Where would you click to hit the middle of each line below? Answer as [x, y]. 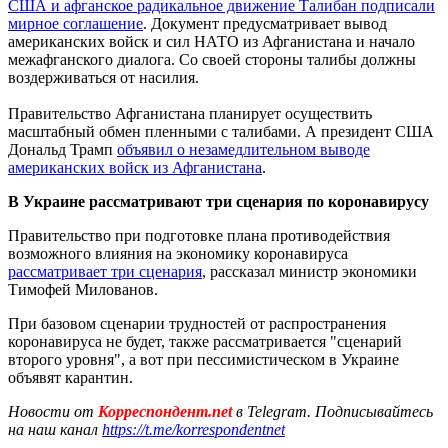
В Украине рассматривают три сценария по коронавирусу [218, 201]
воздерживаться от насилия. [103, 77]
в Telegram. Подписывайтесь [334, 411]
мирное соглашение [75, 23]
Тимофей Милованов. [83, 289]
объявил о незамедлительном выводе [243, 149]
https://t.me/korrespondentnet [193, 429]
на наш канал [55, 429]
